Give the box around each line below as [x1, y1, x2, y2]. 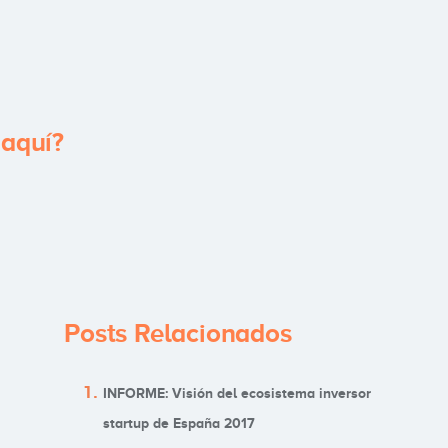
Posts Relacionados [64, 319, 292, 349]
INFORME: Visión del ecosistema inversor [103, 386, 372, 402]
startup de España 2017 [103, 416, 256, 432]
